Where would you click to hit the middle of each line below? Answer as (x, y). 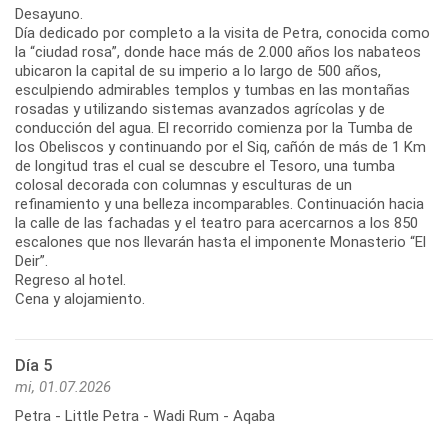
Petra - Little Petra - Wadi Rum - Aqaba (145, 415)
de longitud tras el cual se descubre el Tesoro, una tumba (205, 165)
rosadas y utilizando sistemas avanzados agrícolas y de (200, 108)
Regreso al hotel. (70, 279)
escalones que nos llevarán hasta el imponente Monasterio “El (220, 241)
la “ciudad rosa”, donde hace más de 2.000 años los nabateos (218, 51)
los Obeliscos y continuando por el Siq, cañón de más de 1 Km (220, 146)
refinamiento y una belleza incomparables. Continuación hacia (219, 203)
